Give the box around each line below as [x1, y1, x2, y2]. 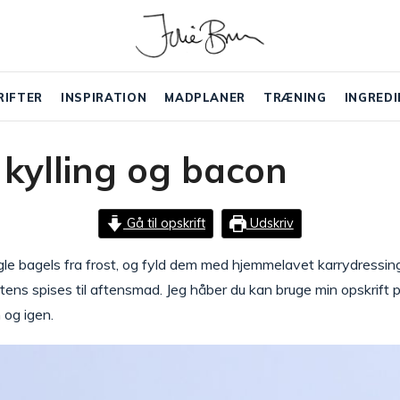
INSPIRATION [61, 89, 147, 104]
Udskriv [246, 214, 294, 231]
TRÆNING [263, 89, 327, 104]
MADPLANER [164, 89, 246, 104]
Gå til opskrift [123, 214, 205, 231]
